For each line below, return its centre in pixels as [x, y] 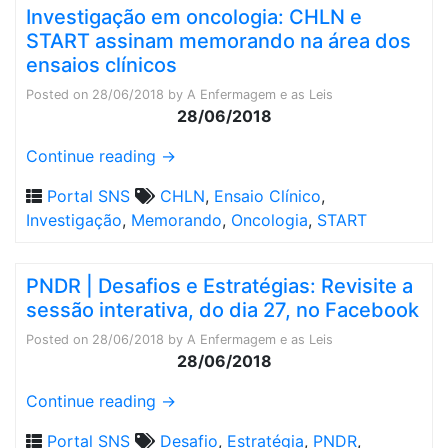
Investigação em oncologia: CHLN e [194, 17]
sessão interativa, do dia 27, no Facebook [222, 310]
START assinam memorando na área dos [218, 41]
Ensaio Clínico [267, 196]
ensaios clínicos [101, 65]
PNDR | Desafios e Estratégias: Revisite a [219, 286]
